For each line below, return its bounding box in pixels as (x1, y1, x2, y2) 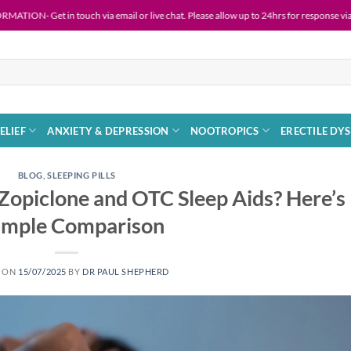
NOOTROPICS (190, 124, 259, 137)
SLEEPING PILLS (47, 170, 116, 180)
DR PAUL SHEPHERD (82, 266, 169, 277)
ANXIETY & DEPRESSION (47, 124, 169, 137)
